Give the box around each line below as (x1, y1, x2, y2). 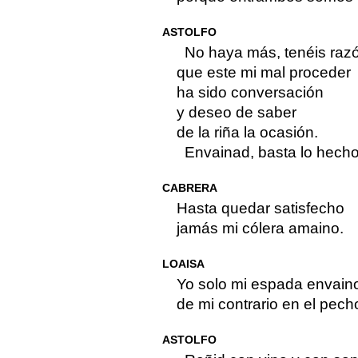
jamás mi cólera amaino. (176, 220, 344, 237)
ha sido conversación (176, 84, 324, 101)
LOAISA (161, 257, 205, 271)
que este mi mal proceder (176, 64, 351, 82)
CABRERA (161, 181, 217, 195)
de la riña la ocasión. (176, 124, 318, 141)
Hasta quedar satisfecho (176, 200, 344, 217)
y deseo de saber (176, 104, 296, 121)
